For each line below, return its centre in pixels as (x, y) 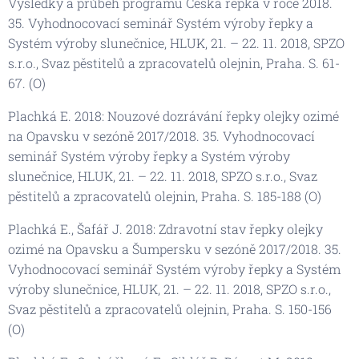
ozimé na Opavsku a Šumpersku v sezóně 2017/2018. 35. (175, 248)
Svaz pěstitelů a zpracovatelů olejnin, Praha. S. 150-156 (170, 309)
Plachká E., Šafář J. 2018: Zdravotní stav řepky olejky (165, 228)
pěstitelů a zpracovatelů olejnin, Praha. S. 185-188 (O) (165, 196)
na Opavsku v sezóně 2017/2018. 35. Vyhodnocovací (161, 135)
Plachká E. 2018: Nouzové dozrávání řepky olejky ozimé (173, 115)
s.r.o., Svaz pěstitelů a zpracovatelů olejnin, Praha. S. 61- (174, 63)
